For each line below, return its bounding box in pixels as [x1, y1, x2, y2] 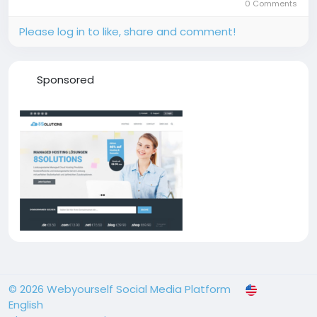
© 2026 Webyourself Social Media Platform [8, 282, 231, 297]
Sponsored [36, 72, 94, 88]
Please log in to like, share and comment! [19, 24, 236, 40]
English [8, 297, 43, 313]
